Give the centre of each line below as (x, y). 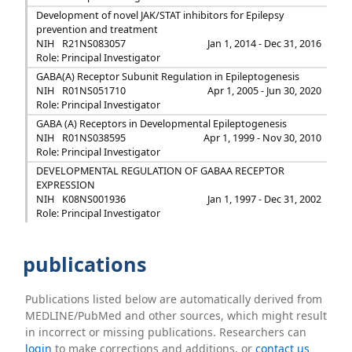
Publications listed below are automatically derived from (174, 299)
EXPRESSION (65, 185)
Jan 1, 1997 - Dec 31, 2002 (265, 199)
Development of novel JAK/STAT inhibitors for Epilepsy (159, 15)
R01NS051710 (93, 91)
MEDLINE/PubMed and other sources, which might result (176, 315)
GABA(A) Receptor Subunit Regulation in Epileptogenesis (167, 77)
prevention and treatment (97, 29)
